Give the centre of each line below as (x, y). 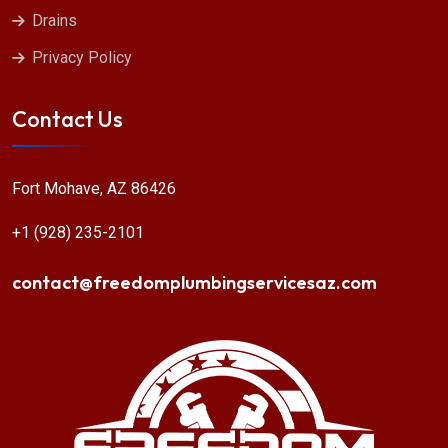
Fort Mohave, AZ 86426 (94, 189)
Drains (54, 21)
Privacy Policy (82, 58)
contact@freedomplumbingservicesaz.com (194, 282)
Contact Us (67, 119)
